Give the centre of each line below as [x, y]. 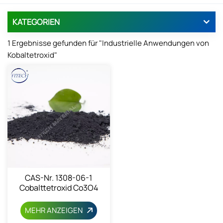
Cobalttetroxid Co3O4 [58, 187]
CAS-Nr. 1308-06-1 [59, 177]
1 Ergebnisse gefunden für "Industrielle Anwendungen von [108, 43]
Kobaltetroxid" [32, 55]
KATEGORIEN [36, 22]
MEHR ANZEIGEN [55, 210]
